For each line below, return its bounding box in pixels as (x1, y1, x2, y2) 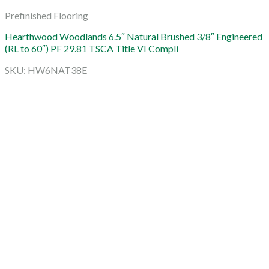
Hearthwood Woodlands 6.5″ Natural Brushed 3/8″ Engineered (5, 30, 262, 42)
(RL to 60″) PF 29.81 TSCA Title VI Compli (5, 42, 178, 54)
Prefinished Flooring (5, 9, 88, 21)
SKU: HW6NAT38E (5, 64, 87, 76)
